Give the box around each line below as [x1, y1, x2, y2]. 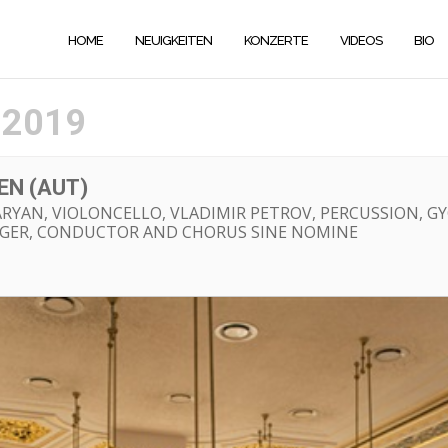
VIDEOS [340, 32, 382, 48]
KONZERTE [244, 32, 308, 48]
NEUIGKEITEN [135, 32, 212, 48]
